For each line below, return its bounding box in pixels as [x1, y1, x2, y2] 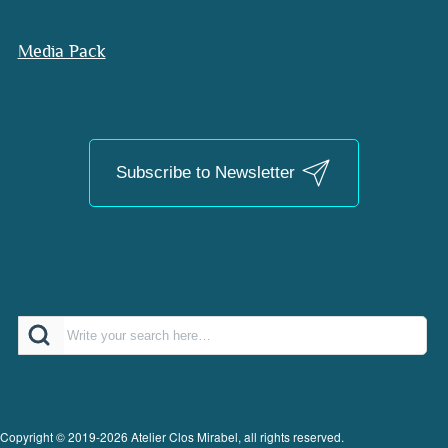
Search [17, 317, 75, 344]
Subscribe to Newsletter [115, 161, 300, 182]
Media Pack [17, 42, 106, 61]
